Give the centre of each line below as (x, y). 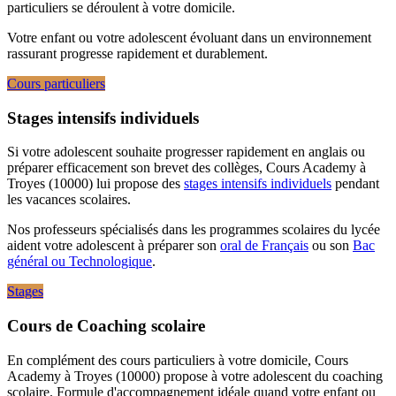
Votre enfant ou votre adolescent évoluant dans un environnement (189, 37)
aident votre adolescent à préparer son (114, 246)
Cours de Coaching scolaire (106, 325)
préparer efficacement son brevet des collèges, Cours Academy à (187, 168)
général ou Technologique (80, 262)
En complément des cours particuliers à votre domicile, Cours (178, 360)
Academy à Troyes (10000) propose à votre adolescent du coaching (195, 376)
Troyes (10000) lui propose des (95, 184)
